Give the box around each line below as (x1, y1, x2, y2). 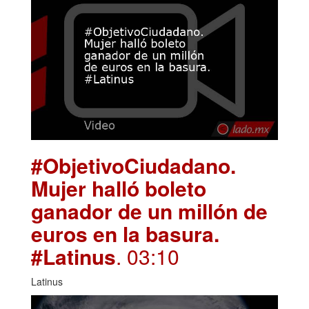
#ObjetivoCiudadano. (31, 150, 236, 181)
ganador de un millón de (31, 196, 268, 226)
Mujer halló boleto (31, 173, 206, 203)
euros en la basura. (31, 219, 219, 249)
